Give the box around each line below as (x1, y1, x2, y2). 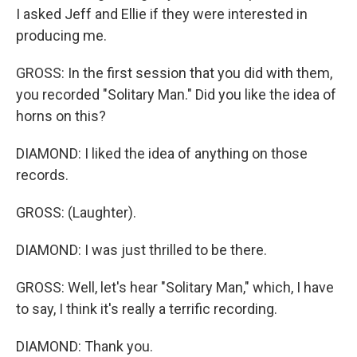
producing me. (16, 27, 107, 44)
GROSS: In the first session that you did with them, (16, 65, 332, 81)
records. (16, 167, 69, 183)
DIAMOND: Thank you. (16, 338, 153, 355)
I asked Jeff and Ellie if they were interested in (16, 6, 308, 22)
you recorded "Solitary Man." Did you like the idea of (16, 86, 336, 103)
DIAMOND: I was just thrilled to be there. (16, 241, 267, 258)
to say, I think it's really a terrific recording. (16, 300, 277, 317)
